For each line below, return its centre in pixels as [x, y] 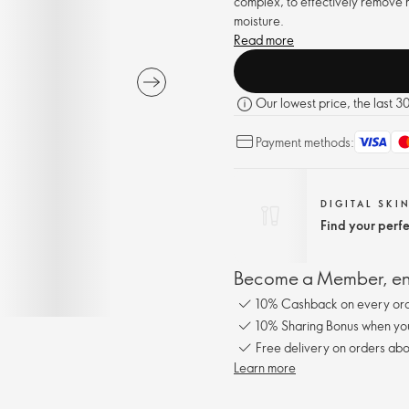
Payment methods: [305, 142]
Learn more [265, 367]
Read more [264, 40]
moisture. [259, 21]
